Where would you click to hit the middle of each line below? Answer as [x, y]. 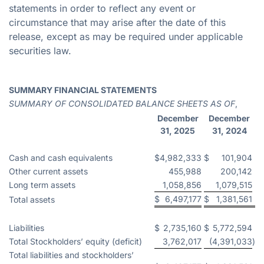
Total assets [32, 199]
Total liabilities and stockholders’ [71, 255]
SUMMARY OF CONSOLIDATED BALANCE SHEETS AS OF [122, 103]
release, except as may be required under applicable [126, 36]
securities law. [40, 50]
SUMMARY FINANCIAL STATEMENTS [83, 90]
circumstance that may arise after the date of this [117, 22]
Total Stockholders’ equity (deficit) [75, 241]
